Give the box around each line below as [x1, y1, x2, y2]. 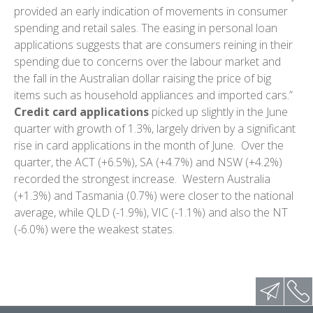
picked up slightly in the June [152, 103, 288, 119]
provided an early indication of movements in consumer [14, 3, 288, 19]
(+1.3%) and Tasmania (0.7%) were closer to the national [14, 187, 293, 203]
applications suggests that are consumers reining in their [14, 36, 293, 52]
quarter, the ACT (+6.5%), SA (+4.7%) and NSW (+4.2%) [14, 154, 282, 170]
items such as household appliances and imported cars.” [14, 87, 293, 103]
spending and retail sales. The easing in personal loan [14, 20, 277, 36]
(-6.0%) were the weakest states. [14, 221, 175, 237]
